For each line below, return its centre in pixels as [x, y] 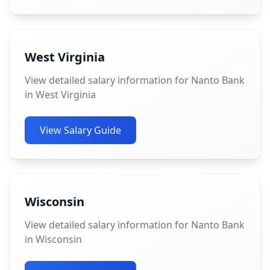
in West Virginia [60, 95]
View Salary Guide [80, 130]
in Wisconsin [53, 239]
